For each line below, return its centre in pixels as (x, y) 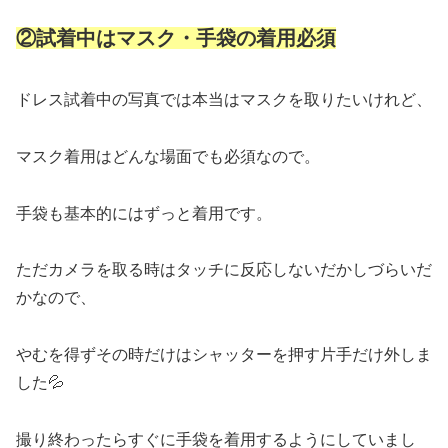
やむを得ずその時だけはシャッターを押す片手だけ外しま (224, 355)
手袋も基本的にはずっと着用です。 (144, 213)
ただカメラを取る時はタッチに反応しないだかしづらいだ (224, 270)
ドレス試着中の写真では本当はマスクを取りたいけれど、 (224, 100)
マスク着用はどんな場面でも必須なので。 (168, 156)
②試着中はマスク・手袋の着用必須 (176, 38)
